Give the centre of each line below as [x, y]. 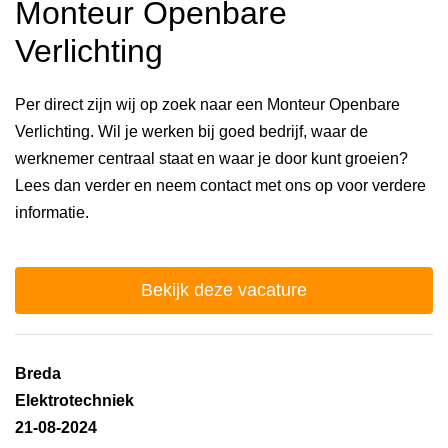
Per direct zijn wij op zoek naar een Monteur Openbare [207, 105]
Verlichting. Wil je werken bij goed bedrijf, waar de [191, 132]
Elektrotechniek [74, 401]
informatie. [54, 213]
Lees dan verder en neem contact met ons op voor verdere [220, 186]
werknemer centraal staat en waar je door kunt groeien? [211, 159]
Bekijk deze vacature [224, 290]
